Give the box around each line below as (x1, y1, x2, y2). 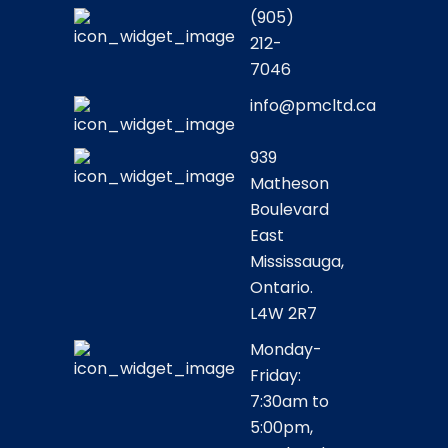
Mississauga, (250, 250, 344, 273)
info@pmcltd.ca (250, 94, 376, 117)
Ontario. (250, 276, 313, 299)
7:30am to (250, 390, 329, 413)
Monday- (250, 338, 322, 361)
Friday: (250, 364, 301, 387)
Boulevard (250, 198, 329, 221)
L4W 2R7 (250, 302, 317, 325)
